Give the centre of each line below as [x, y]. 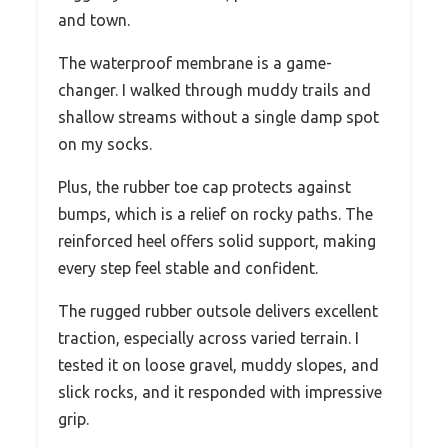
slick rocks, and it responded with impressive [220, 391]
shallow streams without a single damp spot [218, 116]
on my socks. [105, 143]
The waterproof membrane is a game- [195, 62]
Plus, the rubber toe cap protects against [204, 186]
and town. [94, 19]
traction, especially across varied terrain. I [208, 337]
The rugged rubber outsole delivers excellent [218, 310]
